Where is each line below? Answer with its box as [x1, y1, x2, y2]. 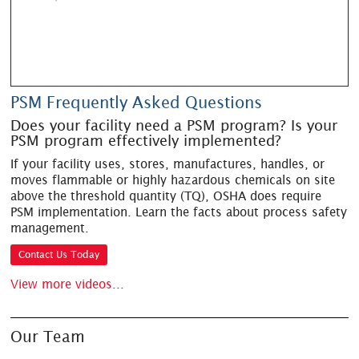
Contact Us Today [18, 248, 100, 260]
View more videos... [10, 277, 125, 292]
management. [10, 220, 90, 235]
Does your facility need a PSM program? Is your [10, 116, 338, 134]
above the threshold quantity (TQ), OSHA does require [10, 188, 322, 203]
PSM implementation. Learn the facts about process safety [10, 204, 348, 219]
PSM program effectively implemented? [10, 131, 282, 149]
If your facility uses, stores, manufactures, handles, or [10, 156, 325, 171]
